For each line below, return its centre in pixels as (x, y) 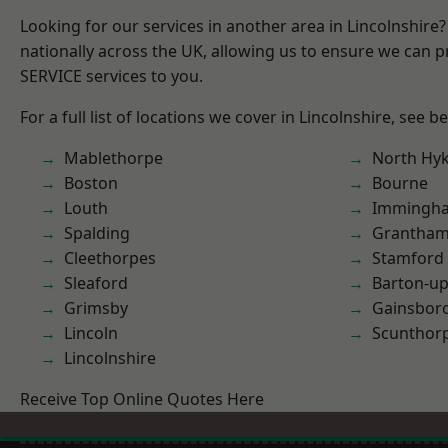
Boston (91, 183)
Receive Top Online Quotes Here (142, 399)
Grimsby (96, 308)
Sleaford (96, 283)
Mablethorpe (113, 158)
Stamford (408, 258)
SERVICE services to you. (111, 76)
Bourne (400, 183)
